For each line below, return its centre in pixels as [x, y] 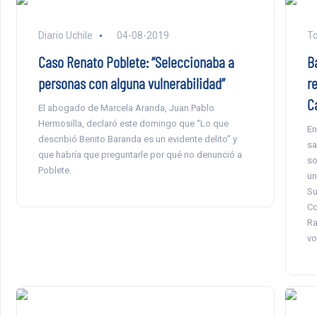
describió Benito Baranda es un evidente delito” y [137, 139]
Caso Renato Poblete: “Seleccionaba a [136, 62]
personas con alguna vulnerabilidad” [131, 83]
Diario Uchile [65, 36]
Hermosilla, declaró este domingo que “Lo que [133, 124]
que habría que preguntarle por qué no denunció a [140, 155]
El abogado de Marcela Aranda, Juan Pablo [126, 108]
